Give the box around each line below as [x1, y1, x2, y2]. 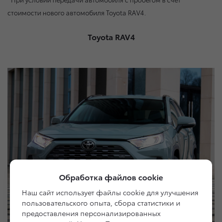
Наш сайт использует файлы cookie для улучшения [22, 187, 198, 197]
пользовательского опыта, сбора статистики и [22, 198, 180, 208]
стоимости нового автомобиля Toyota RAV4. [7, 8, 146, 17]
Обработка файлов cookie [59, 171, 163, 182]
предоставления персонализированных [22, 208, 161, 218]
